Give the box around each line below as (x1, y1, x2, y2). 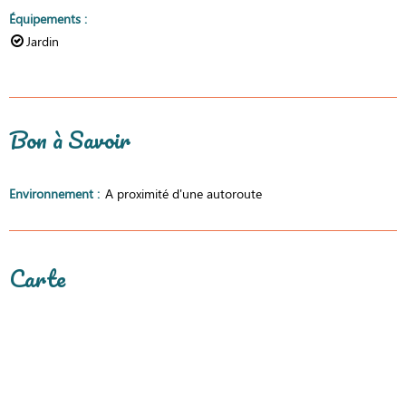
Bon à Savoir (9, 121, 130, 159)
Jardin (26, 33, 59, 50)
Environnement (9, 184, 97, 202)
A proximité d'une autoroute (104, 184, 262, 202)
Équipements (9, 10, 84, 27)
